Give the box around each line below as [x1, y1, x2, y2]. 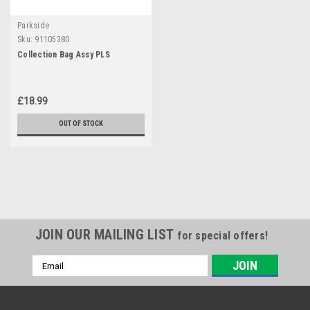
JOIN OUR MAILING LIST [35, 226, 178, 243]
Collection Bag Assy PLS [17, 50, 110, 60]
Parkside [17, 21, 49, 30]
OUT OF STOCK [59, 120, 103, 127]
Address [32, 271, 69, 282]
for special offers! [177, 229, 268, 242]
